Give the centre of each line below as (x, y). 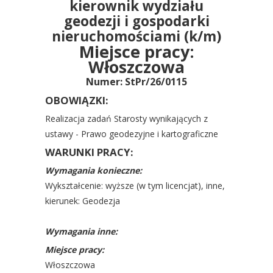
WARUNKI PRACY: (89, 152)
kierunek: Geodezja (83, 201)
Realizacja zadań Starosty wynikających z (126, 119)
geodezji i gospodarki (136, 21)
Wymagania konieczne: (94, 170)
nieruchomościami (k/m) (136, 36)
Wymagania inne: (81, 231)
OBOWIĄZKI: (77, 100)
